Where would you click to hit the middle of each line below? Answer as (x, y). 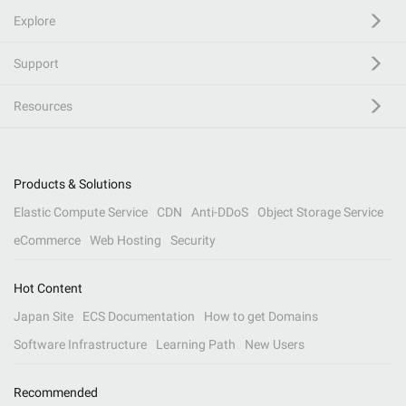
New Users (275, 344)
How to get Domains (261, 316)
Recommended (56, 392)
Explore (34, 21)
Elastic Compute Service (81, 212)
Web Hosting (126, 240)
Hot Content (48, 288)
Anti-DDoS (220, 212)
